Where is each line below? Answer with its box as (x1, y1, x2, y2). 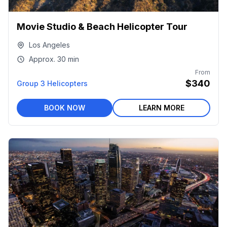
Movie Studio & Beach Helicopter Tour (17, 21, 187, 32)
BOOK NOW (44, 103, 85, 112)
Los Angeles (29, 41, 70, 49)
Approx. (29, 55, 55, 63)
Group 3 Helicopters (17, 79, 88, 88)
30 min (57, 55, 79, 63)
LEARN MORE (138, 103, 184, 112)
